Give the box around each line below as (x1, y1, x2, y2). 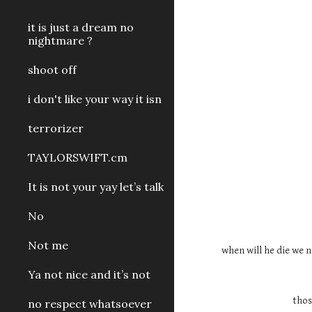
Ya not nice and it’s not (28, 267, 150, 281)
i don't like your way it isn (28, 92, 162, 106)
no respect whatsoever (28, 297, 152, 311)
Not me (28, 238, 68, 252)
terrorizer (28, 121, 84, 135)
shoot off (28, 63, 77, 77)
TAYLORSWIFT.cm (28, 150, 127, 164)
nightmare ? (28, 33, 93, 47)
